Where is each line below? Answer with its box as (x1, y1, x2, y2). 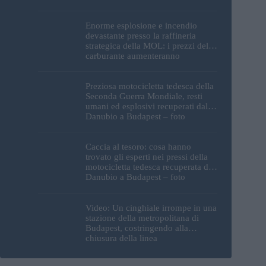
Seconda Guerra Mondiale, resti (85, 91, 202, 102)
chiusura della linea (85, 233, 157, 243)
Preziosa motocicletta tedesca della (85, 81, 214, 91)
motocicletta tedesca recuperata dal (85, 162, 215, 172)
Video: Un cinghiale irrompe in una (85, 202, 217, 213)
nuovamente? (85, 61, 135, 71)
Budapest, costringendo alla (85, 223, 188, 233)
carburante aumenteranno (85, 50, 180, 61)
